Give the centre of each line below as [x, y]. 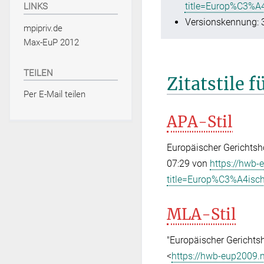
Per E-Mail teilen [54, 95]
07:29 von [188, 163]
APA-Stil [200, 122]
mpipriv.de [43, 28]
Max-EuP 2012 [51, 43]
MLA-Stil [202, 214]
